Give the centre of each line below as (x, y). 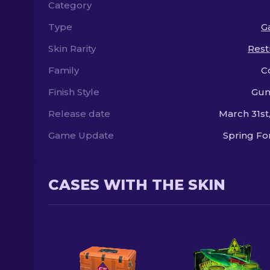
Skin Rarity (72, 49)
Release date (79, 114)
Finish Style (74, 92)
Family (64, 70)
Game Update (81, 135)
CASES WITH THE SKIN (137, 185)
